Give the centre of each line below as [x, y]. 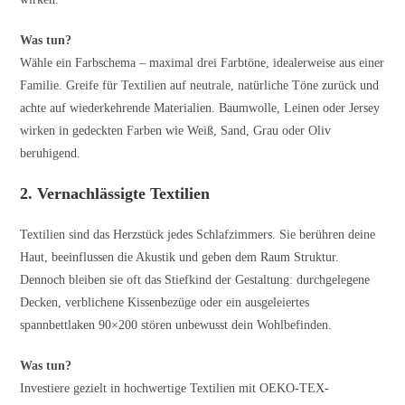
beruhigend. [51, 153]
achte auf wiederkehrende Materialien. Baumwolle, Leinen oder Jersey [200, 108]
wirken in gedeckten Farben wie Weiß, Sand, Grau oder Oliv [176, 130]
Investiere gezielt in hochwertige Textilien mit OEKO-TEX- [175, 388]
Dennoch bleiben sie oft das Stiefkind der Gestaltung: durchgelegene [195, 279]
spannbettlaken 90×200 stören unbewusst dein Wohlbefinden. [176, 325]
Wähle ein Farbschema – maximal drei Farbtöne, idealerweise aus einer [202, 62]
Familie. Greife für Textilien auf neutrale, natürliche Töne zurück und [200, 85]
